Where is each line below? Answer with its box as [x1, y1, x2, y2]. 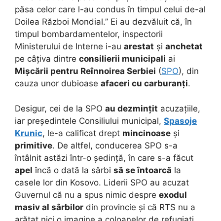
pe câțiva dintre [15, 54, 79, 64]
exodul [159, 189, 187, 200]
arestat [124, 41, 154, 52]
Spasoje [164, 115, 197, 126]
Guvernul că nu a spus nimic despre [15, 189, 159, 200]
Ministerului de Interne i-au [15, 41, 124, 52]
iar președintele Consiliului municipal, [15, 115, 164, 126]
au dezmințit [105, 103, 158, 113]
